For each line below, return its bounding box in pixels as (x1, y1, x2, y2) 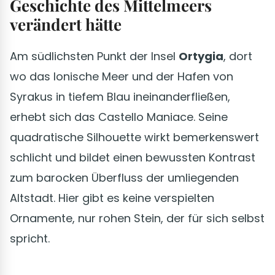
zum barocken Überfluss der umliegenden (10, 170, 239, 186)
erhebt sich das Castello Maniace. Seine (10, 109, 228, 125)
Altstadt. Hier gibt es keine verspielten (10, 190, 214, 206)
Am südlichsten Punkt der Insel (10, 48, 179, 64)
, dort (223, 48, 252, 64)
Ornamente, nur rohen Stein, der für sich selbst (10, 211, 265, 227)
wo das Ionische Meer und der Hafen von (10, 69, 233, 85)
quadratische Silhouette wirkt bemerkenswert (10, 130, 259, 145)
